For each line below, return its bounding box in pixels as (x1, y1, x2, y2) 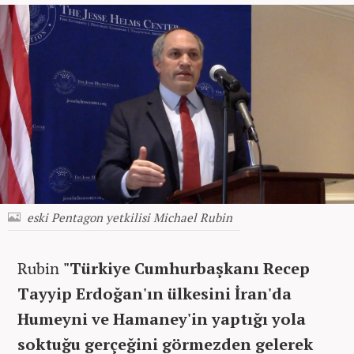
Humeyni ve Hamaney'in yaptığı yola (17, 307, 306, 330)
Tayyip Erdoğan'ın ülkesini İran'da (17, 282, 292, 304)
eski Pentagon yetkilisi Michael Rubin (27, 209, 232, 225)
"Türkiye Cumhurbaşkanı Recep (63, 257, 310, 279)
